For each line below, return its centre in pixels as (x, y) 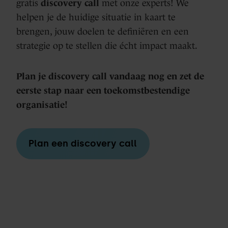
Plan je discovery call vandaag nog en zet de (110, 76)
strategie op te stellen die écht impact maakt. (107, 46)
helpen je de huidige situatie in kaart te (96, 17)
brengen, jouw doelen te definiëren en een (103, 31)
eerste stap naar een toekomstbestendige (103, 90)
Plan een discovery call (83, 144)
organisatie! (42, 105)
